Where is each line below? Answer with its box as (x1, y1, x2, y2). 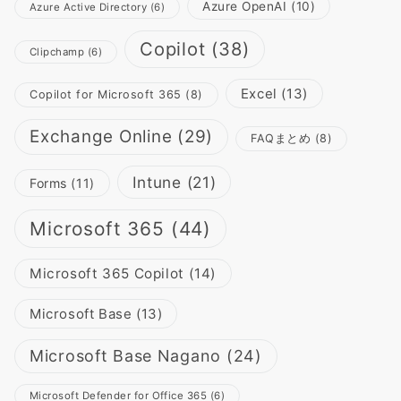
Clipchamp (30, 45, 85, 58)
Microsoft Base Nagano (30, 346, 222, 365)
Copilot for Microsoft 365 (30, 87, 182, 101)
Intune (132, 172, 182, 192)
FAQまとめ (251, 131, 311, 145)
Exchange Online (30, 125, 173, 147)
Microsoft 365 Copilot (30, 264, 184, 282)
